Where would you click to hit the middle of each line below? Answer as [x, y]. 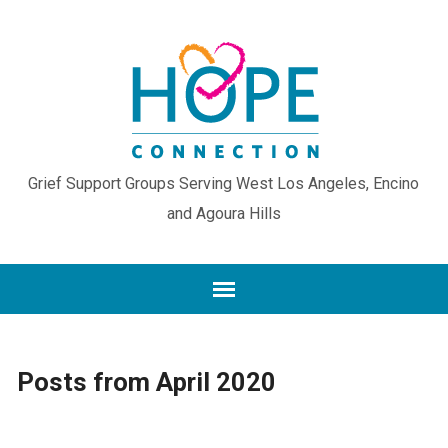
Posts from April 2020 [146, 382]
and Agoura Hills [223, 213]
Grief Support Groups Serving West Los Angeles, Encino [224, 183]
